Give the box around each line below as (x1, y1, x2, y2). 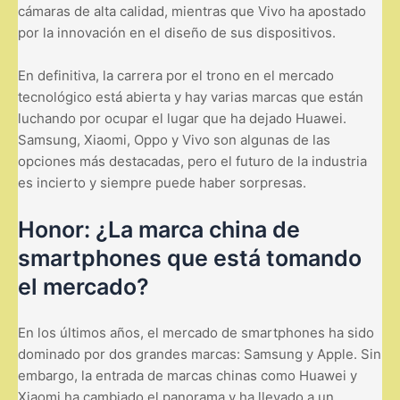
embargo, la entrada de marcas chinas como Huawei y (18, 366, 357, 384)
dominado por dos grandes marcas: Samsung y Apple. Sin (18, 345, 381, 362)
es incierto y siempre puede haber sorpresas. (18, 173, 306, 191)
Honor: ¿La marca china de (18, 215, 300, 243)
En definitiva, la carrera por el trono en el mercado (18, 66, 334, 84)
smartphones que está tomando (18, 244, 362, 271)
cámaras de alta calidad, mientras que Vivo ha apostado (18, 2, 366, 20)
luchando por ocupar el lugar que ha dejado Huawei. (18, 109, 346, 127)
